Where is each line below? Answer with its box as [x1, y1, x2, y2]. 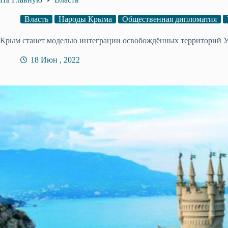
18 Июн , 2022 [31, 55, 80, 64]
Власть [24, 14, 48, 23]
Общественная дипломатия [122, 14, 217, 23]
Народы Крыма [59, 14, 112, 23]
